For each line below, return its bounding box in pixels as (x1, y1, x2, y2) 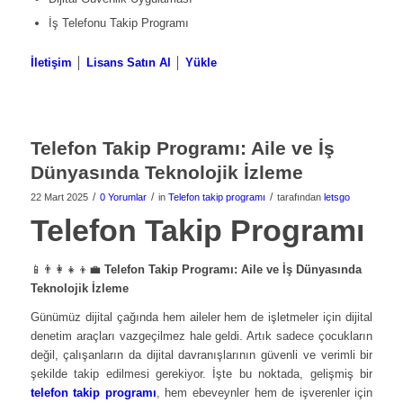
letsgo (323, 191, 350, 202)
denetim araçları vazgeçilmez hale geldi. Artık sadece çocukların (30, 328, 373, 343)
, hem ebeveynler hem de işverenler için (156, 385, 373, 399)
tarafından (276, 191, 324, 202)
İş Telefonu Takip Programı (48, 15, 189, 30)
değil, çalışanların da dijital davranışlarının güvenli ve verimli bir (30, 347, 373, 362)
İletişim (30, 55, 72, 69)
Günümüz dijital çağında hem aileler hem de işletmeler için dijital (30, 309, 373, 324)
